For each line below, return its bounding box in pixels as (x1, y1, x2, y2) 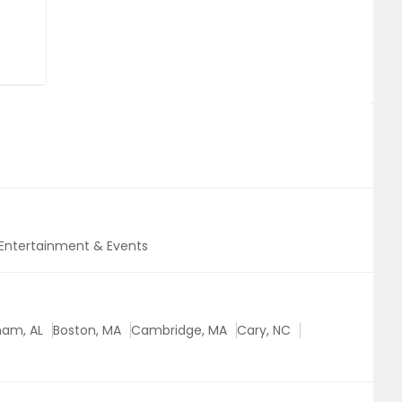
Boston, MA (53, 321, 121, 339)
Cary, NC (237, 321, 291, 339)
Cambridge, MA (131, 321, 227, 339)
